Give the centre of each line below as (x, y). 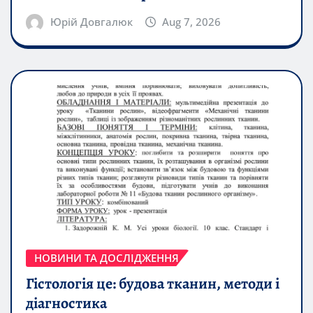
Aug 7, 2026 (192, 22)
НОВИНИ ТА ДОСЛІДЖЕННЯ (107, 258)
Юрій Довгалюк (91, 22)
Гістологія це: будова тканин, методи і (153, 283)
